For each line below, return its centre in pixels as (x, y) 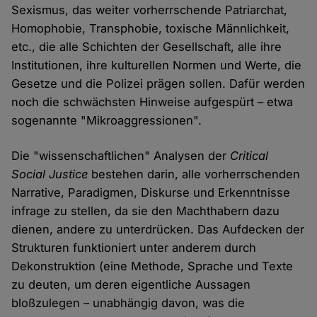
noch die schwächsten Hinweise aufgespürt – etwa (152, 102)
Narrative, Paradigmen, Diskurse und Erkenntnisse (151, 193)
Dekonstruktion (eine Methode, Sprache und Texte (152, 266)
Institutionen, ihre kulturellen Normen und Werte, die (157, 65)
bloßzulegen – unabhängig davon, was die (128, 303)
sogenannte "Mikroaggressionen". (107, 121)
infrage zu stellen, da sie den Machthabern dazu (146, 211)
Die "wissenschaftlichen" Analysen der (121, 156)
